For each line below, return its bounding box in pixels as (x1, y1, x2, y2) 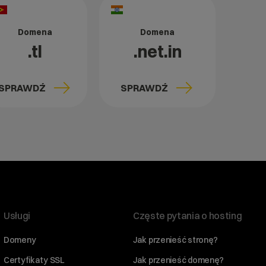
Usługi (4, 210, 31, 221)
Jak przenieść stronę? (133, 235, 218, 245)
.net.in (133, 42, 182, 62)
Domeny (4, 235, 36, 245)
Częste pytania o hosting (133, 210, 242, 221)
